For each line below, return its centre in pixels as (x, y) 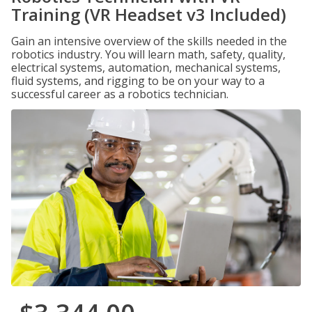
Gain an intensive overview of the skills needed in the (149, 41)
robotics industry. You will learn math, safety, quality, (148, 54)
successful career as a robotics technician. (120, 94)
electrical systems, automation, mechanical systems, (146, 68)
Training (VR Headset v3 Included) (149, 14)
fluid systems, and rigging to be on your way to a (138, 81)
